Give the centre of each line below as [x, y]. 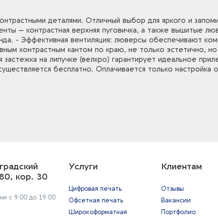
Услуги [83, 167]
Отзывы [173, 189]
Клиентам [182, 167]
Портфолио [178, 212]
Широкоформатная [98, 212]
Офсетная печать [96, 200]
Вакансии [176, 200]
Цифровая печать [95, 189]
